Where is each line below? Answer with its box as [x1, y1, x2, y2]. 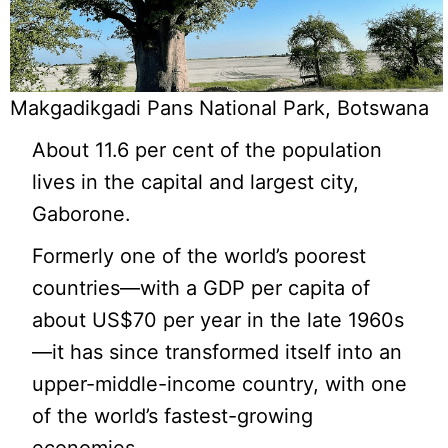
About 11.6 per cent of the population [32, 137, 383, 162]
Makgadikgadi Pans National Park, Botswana [10, 95, 429, 120]
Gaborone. [32, 201, 132, 226]
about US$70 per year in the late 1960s [32, 307, 405, 332]
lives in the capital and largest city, [32, 169, 360, 194]
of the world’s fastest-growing [32, 403, 314, 428]
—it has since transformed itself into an [32, 339, 403, 364]
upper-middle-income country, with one [32, 371, 408, 396]
